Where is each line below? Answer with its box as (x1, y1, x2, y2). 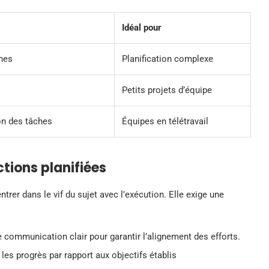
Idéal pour (122, 22, 162, 33)
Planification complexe (122, 53, 213, 64)
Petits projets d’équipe (122, 84, 212, 95)
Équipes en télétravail (122, 115, 208, 127)
